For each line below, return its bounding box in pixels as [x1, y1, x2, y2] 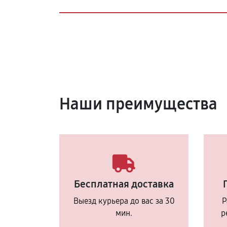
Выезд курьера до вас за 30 [73, 196, 175, 206]
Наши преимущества [59, 94, 217, 114]
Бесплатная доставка [74, 178, 174, 190]
